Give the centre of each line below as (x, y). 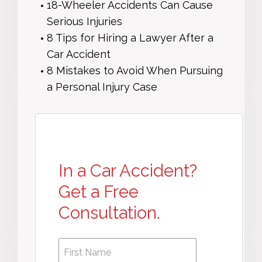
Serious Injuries (85, 21)
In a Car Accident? (128, 170)
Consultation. (109, 213)
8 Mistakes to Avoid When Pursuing (135, 70)
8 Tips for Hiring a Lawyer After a (130, 37)
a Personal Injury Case (102, 87)
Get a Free (99, 192)
